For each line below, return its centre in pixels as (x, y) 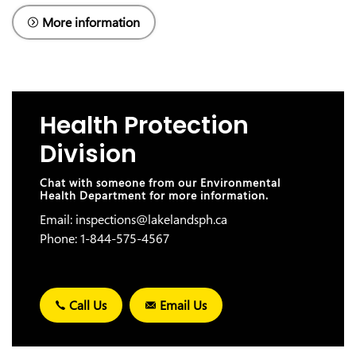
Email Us (183, 305)
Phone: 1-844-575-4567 (104, 238)
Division (88, 154)
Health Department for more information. (154, 195)
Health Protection (144, 126)
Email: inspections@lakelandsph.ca (133, 219)
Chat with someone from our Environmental (160, 182)
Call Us (88, 305)
